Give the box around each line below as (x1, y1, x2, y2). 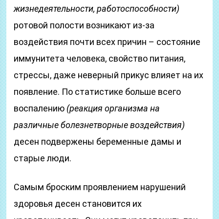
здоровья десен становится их (14, 198, 142, 209)
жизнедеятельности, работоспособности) (14, 3, 180, 14)
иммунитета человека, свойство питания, (14, 53, 186, 64)
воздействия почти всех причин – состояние (14, 37, 201, 47)
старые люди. (14, 153, 72, 163)
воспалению (14, 103, 67, 113)
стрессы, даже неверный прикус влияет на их (14, 70, 204, 80)
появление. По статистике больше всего (14, 87, 181, 97)
